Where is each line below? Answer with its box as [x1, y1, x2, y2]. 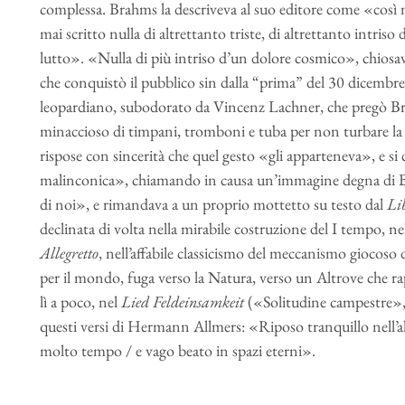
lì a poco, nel [39, 291, 121, 312]
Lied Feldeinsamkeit [120, 291, 248, 312]
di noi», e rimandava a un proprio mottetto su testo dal [39, 193, 387, 214]
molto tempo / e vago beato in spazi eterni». [39, 340, 316, 361]
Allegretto [39, 242, 99, 263]
